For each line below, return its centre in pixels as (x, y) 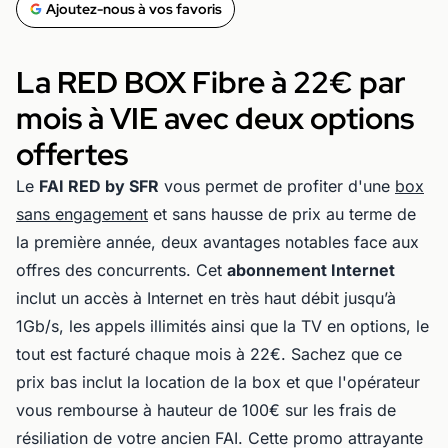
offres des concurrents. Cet (121, 269)
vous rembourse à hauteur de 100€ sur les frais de (206, 409)
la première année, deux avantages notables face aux (217, 241)
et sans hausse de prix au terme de (282, 213)
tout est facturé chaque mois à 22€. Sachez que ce (209, 353)
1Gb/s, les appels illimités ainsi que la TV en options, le (222, 325)
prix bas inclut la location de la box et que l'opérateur (218, 381)
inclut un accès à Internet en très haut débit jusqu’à (206, 297)
